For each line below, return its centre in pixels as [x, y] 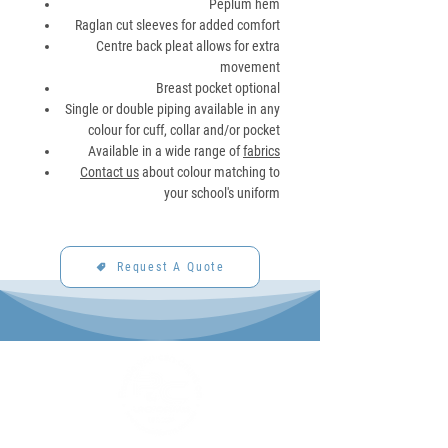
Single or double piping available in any [172, 109]
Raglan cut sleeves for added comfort [177, 25]
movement [250, 67]
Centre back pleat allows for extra [188, 46]
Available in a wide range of [165, 151]
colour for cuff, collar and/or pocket [184, 130]
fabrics [261, 151]
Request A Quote [171, 267]
